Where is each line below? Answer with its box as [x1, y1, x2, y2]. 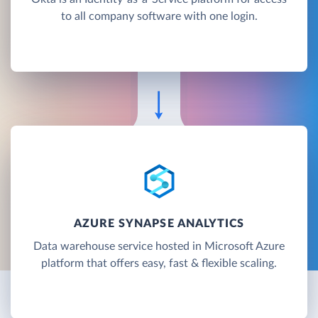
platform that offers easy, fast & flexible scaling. [41, 257, 277, 269]
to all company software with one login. [60, 10, 258, 22]
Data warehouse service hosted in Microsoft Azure [33, 240, 285, 252]
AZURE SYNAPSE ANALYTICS [73, 217, 245, 229]
